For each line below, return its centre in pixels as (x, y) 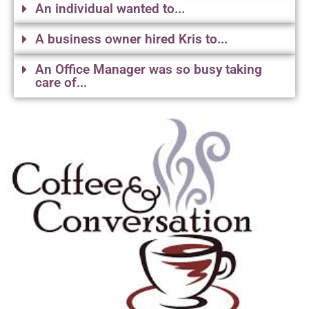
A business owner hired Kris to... (131, 39)
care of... (61, 83)
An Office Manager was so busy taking (149, 70)
